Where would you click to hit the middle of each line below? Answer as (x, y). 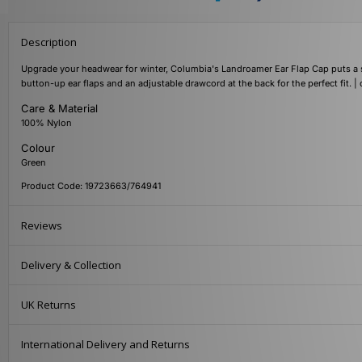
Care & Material (59, 109)
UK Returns (48, 305)
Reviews (42, 226)
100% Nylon (46, 123)
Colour (38, 148)
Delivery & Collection (71, 265)
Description (49, 42)
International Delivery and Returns (105, 345)
